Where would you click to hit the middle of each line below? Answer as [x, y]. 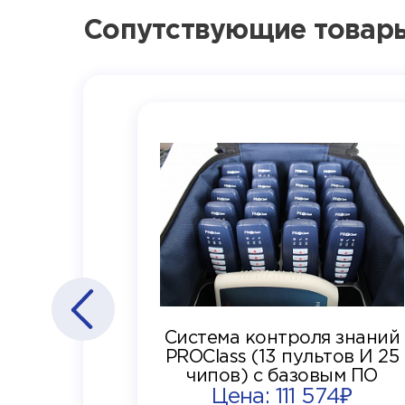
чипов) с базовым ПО [315, 376]
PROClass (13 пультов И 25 [282, 357]
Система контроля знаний [282, 338]
